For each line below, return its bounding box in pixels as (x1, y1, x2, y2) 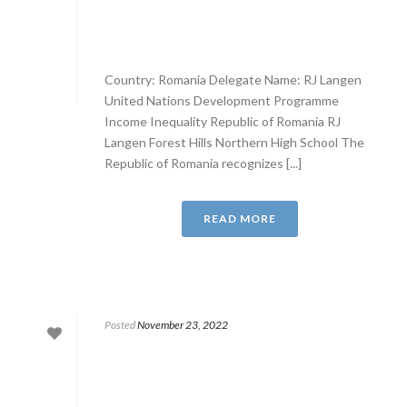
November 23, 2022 (137, 318, 228, 332)
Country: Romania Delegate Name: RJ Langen (104, 72, 362, 87)
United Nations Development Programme (104, 93, 339, 108)
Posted (104, 318, 135, 332)
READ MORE (203, 212, 276, 225)
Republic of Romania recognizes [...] (104, 155, 302, 171)
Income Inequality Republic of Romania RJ (104, 114, 341, 129)
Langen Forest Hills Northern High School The (104, 134, 364, 150)
